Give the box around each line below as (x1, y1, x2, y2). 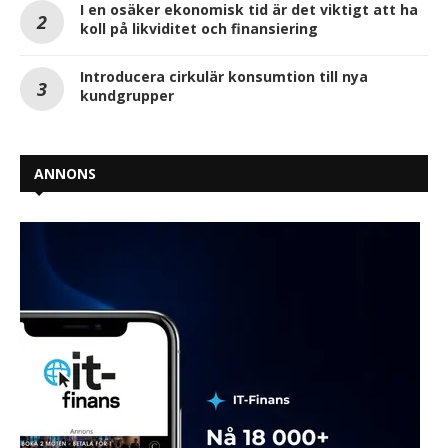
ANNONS (34, 163, 96, 183)
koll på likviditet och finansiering (80, 18, 318, 38)
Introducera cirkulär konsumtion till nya (80, 66, 368, 86)
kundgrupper (80, 85, 174, 105)
